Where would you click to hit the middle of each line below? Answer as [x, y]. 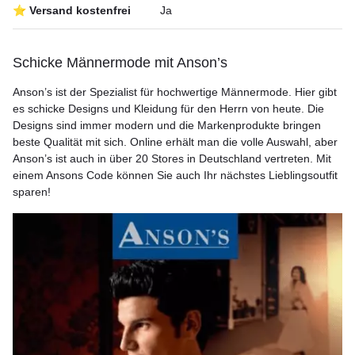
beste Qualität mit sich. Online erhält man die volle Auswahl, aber [175, 142]
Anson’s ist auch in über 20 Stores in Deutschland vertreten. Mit [172, 158]
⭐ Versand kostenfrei [72, 10]
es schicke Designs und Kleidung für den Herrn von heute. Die [168, 109]
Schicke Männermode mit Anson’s [120, 63]
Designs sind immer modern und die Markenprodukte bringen [167, 125]
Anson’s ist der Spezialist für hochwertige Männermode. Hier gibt [175, 92]
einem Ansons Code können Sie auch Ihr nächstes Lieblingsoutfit [175, 175]
